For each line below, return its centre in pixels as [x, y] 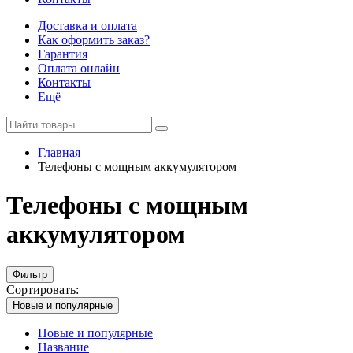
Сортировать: [43, 289]
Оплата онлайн [79, 68]
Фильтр [30, 274]
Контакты [64, 82]
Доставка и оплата [87, 26]
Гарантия [63, 54]
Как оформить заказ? [94, 40]
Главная [59, 152]
